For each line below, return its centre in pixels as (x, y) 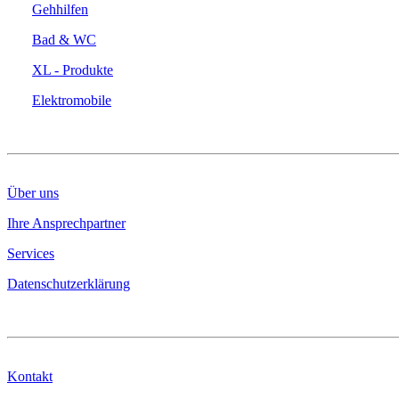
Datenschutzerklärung (69, 283)
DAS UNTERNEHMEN (82, 130)
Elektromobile (72, 100)
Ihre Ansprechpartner (66, 223)
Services (31, 253)
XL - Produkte (73, 69)
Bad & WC (64, 39)
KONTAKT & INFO (70, 313)
